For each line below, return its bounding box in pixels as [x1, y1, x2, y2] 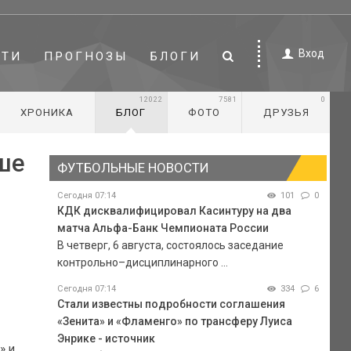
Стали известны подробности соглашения [56, 297, 285, 310]
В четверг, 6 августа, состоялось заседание [56, 238, 284, 251]
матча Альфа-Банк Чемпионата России [56, 221, 269, 234]
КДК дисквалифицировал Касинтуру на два [56, 204, 291, 217]
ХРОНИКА [20, 107, 74, 118]
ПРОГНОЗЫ [44, 49, 129, 63]
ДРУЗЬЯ [262, 107, 309, 118]
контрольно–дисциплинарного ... [56, 255, 228, 269]
